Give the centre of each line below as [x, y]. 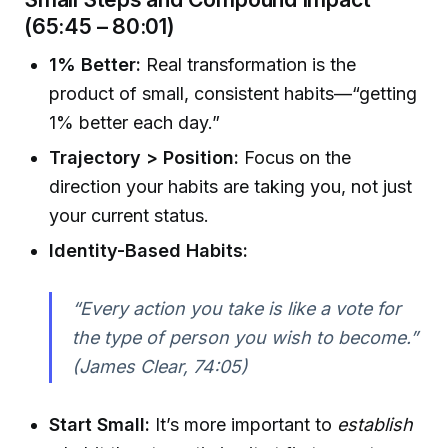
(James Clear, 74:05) [159, 366]
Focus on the [295, 157]
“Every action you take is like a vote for [236, 308]
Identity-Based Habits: [149, 251]
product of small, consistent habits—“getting [233, 93]
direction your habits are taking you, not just [231, 186]
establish [375, 424]
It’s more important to [244, 424]
